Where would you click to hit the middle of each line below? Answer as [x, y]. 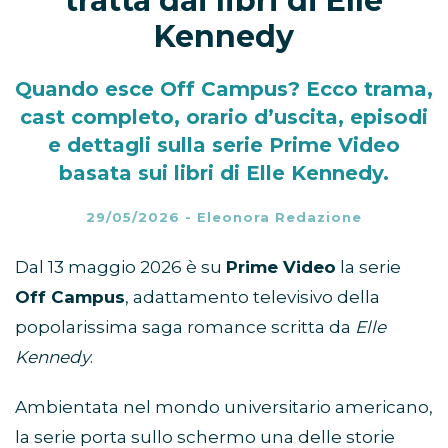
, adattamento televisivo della [252, 297]
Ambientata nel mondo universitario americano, [224, 407]
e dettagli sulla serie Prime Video [224, 145]
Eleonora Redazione [279, 217]
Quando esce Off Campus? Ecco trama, [224, 89]
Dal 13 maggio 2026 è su [120, 267]
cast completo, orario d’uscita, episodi [224, 117]
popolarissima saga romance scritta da [185, 327]
